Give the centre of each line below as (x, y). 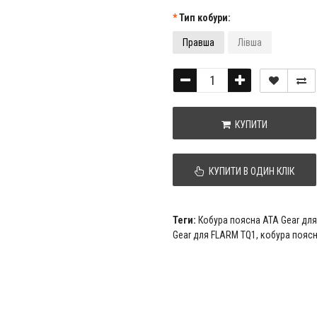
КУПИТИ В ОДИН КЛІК (250, 171)
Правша (198, 42)
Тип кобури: (205, 18)
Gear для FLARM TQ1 (214, 235)
